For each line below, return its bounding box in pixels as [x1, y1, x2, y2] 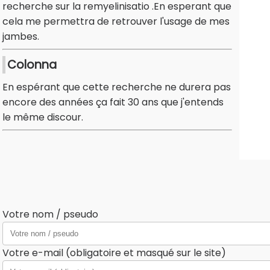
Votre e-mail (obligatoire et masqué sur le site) [2, 246, 226, 260]
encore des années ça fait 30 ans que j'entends [2, 95, 224, 110]
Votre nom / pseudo [2, 207, 98, 222]
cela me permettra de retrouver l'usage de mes [2, 14, 230, 29]
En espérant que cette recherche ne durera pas [2, 80, 231, 95]
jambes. [2, 30, 39, 44]
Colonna [7, 57, 57, 74]
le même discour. [2, 110, 83, 125]
